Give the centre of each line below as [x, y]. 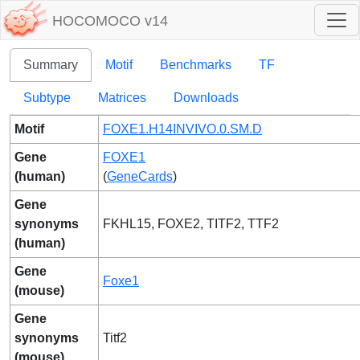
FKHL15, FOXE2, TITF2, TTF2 [191, 224]
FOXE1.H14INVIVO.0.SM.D [182, 129]
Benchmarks [196, 65]
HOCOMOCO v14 [110, 21]
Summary [51, 65]
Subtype [47, 98]
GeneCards [140, 176]
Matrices [122, 98]
